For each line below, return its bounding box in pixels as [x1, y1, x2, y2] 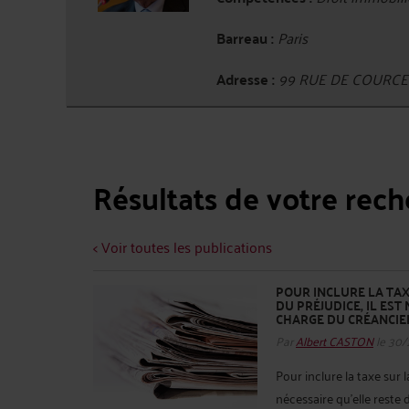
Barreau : [216, 25, 274, 51]
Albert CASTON [296, 328, 373, 351]
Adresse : [216, 66, 275, 92]
